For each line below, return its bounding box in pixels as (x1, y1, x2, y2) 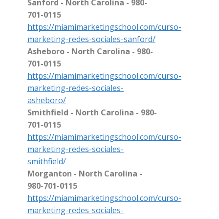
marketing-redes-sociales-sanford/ (27, 34, 155, 45)
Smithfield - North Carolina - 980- (27, 107, 157, 118)
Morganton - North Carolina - (27, 168, 142, 179)
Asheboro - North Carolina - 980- (27, 46, 153, 57)
